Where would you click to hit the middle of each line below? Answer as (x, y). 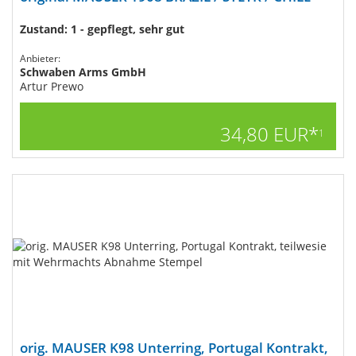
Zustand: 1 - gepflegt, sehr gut (102, 29)
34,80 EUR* (269, 134)
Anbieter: (40, 58)
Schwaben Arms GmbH (83, 72)
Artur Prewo (52, 86)
